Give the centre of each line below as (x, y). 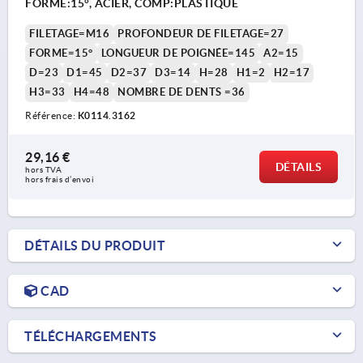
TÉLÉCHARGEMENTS (91, 336)
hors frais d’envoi (60, 179)
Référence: (51, 115)
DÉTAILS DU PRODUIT (95, 245)
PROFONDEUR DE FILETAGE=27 (201, 33)
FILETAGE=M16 (69, 33)
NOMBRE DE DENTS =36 (181, 92)
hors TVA (45, 169)
